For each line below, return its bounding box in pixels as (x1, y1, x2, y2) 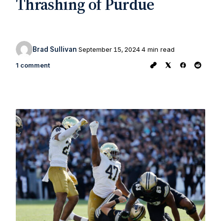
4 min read (142, 45, 175, 53)
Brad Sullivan (33, 45, 77, 53)
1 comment (16, 61, 50, 69)
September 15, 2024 (78, 45, 140, 53)
